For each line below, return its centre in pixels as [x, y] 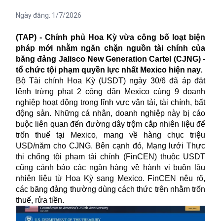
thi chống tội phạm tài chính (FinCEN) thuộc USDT [110, 156]
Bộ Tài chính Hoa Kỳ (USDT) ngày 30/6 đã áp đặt [110, 80]
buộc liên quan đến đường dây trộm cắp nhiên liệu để [110, 124]
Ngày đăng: [34, 15]
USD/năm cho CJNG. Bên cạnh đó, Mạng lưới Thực [110, 146]
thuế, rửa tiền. [40, 200]
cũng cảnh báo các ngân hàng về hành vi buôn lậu [110, 167]
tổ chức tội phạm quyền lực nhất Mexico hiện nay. [109, 70]
